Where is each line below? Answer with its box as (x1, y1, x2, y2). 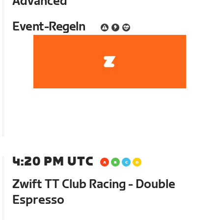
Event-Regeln (12, 20, 85, 34)
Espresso (12, 192, 65, 207)
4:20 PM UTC (12, 154, 94, 169)
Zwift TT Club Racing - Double (12, 177, 176, 192)
